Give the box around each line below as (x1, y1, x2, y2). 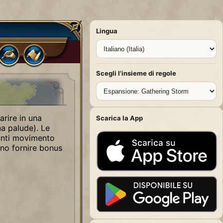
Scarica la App (96, 114, 143, 122)
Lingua (96, 27, 117, 35)
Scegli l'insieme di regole (96, 69, 176, 77)
